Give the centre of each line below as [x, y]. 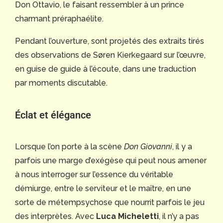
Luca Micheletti [127, 216]
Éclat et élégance [53, 115]
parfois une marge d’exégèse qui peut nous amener [111, 160]
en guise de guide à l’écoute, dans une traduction [106, 69]
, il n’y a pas [179, 216]
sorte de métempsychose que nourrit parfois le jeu [110, 202]
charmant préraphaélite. [59, 18]
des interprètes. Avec [56, 216]
